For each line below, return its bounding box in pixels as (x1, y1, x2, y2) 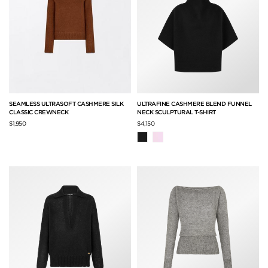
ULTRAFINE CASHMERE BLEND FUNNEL (137, 100, 252, 108)
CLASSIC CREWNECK (9, 108, 68, 116)
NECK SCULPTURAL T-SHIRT (137, 108, 216, 116)
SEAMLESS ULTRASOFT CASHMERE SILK (9, 100, 123, 108)
